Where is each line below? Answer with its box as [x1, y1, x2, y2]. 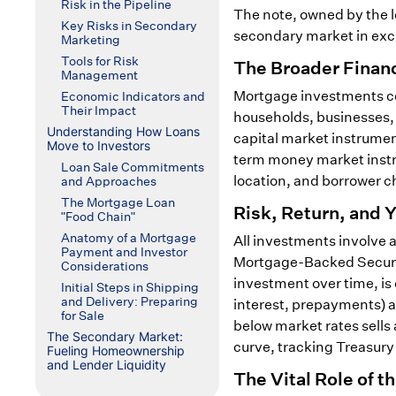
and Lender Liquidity [46, 357, 166, 372]
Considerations [60, 258, 148, 274]
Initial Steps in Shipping [60, 279, 199, 295]
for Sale [60, 308, 104, 324]
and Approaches [60, 173, 156, 189]
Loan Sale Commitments [60, 159, 204, 175]
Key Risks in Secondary [60, 18, 197, 34]
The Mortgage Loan [60, 194, 175, 210]
